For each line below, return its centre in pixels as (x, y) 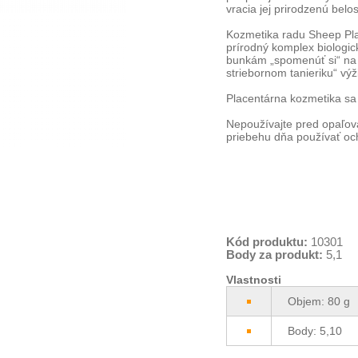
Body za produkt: (275, 255)
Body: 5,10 (315, 331)
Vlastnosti (254, 280)
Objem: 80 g (319, 302)
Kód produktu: (267, 242)
